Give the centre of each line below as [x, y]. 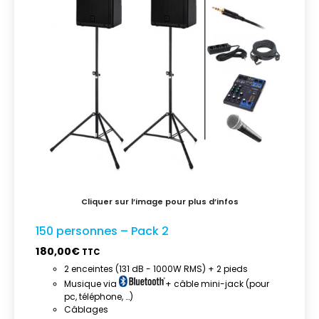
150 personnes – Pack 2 [102, 231]
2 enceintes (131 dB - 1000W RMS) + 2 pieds [156, 268]
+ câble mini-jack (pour [217, 283]
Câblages [86, 309]
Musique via [91, 283]
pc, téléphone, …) [99, 296]
